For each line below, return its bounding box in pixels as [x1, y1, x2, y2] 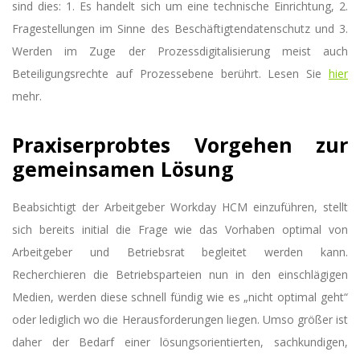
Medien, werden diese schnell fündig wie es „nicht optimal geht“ [12, 288, 348, 305]
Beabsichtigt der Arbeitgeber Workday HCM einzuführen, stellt [12, 198, 348, 215]
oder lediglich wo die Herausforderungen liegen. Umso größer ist [12, 311, 348, 327]
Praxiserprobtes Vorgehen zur [12, 131, 348, 159]
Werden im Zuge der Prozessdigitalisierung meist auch [12, 43, 348, 59]
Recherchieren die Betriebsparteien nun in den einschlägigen [12, 266, 348, 282]
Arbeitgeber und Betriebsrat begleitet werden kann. [12, 243, 348, 260]
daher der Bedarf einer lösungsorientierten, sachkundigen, [12, 333, 348, 350]
